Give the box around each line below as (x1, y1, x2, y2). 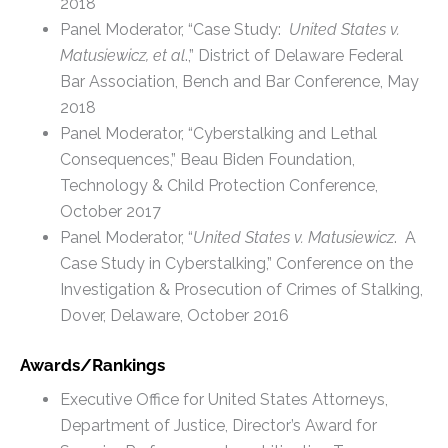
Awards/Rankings (20, 354, 165, 375)
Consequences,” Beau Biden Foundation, (60, 149, 355, 169)
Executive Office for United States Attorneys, (60, 389, 388, 409)
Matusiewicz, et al (60, 45, 185, 65)
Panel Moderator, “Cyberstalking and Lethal (60, 123, 377, 143)
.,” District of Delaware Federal (185, 45, 403, 65)
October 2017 (60, 201, 161, 221)
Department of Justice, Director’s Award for (60, 415, 377, 435)
